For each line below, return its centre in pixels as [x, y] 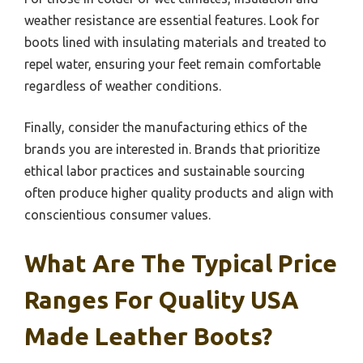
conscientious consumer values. [117, 214]
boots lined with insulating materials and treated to [175, 42]
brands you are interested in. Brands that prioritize [172, 149]
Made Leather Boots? [148, 336]
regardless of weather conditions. [123, 85]
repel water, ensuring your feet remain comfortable [173, 64]
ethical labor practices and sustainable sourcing [164, 171]
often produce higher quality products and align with [179, 192]
